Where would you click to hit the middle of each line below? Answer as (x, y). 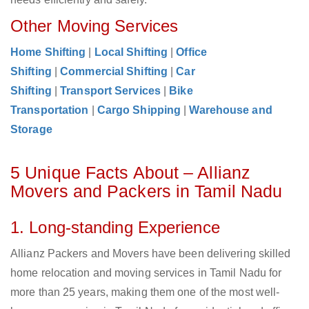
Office (191, 52)
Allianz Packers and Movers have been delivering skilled (151, 254)
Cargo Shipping (139, 110)
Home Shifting (48, 52)
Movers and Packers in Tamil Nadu (147, 191)
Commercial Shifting (114, 72)
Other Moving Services (94, 26)
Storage (31, 130)
